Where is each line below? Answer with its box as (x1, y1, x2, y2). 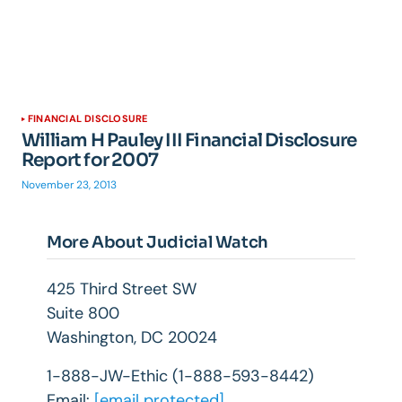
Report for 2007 (22, 149, 158, 171)
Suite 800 (47, 302, 119, 324)
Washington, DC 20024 (47, 327, 217, 348)
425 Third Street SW (47, 278, 197, 300)
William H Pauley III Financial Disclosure (22, 129, 357, 152)
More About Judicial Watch (47, 232, 268, 252)
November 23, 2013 (22, 178, 117, 192)
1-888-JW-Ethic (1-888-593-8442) (47, 365, 314, 387)
